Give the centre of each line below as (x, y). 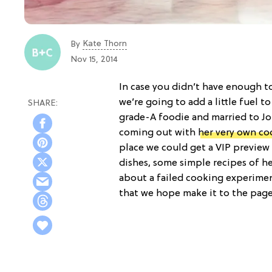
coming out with (158, 133)
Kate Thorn (105, 44)
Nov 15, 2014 (94, 60)
